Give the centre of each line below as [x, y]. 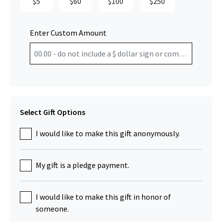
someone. [52, 209]
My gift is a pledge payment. [83, 165]
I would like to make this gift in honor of [103, 197]
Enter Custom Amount [68, 33]
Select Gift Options [53, 112]
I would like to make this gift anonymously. [108, 134]
